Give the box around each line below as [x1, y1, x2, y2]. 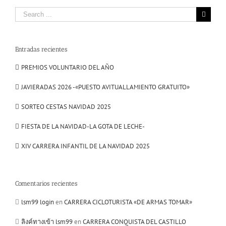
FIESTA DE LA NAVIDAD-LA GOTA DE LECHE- [21, 122, 145, 131]
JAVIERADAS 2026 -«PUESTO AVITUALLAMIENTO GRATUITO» [21, 83, 190, 92]
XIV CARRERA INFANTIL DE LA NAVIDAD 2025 [21, 142, 150, 151]
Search [15, 7, 33, 16]
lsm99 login [21, 197, 54, 206]
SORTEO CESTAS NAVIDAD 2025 [21, 102, 111, 111]
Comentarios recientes [15, 180, 77, 188]
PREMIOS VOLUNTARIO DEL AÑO [21, 63, 114, 72]
